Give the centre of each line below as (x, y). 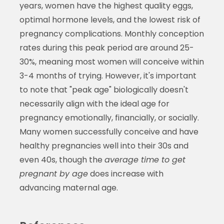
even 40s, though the (62, 159)
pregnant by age (53, 173)
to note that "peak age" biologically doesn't (104, 89)
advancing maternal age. (68, 187)
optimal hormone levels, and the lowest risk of (110, 19)
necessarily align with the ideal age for (94, 103)
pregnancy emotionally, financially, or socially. (109, 117)
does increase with (125, 173)
